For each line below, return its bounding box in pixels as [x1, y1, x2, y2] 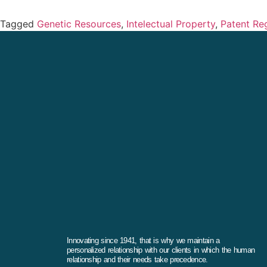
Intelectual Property [126, 18, 215, 30]
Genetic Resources [37, 18, 121, 30]
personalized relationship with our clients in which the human [67, 246, 255, 255]
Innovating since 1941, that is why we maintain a [67, 236, 220, 246]
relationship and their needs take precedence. [67, 255, 208, 265]
